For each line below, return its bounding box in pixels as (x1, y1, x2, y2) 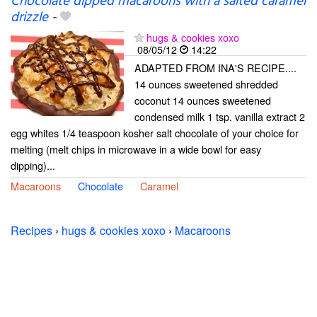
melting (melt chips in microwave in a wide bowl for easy (11, 142, 261, 156)
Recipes (11, 222, 52, 238)
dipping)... (11, 158, 55, 173)
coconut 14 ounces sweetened (134, 93, 271, 108)
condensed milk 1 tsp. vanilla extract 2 (134, 109, 305, 124)
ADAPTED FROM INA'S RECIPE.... (134, 60, 296, 75)
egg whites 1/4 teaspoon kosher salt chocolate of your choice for (11, 125, 299, 140)
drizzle (11, 7, 48, 28)
